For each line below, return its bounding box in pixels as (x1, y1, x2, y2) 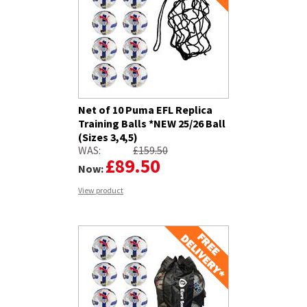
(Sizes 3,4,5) (78, 130, 138, 145)
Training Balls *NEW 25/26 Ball (78, 116, 225, 131)
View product (78, 184, 123, 195)
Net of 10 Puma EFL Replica (78, 103, 212, 117)
